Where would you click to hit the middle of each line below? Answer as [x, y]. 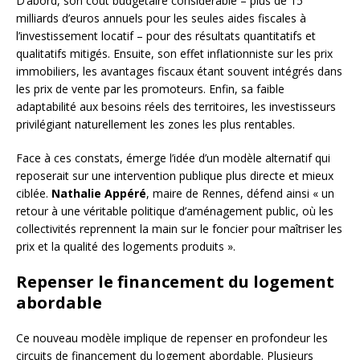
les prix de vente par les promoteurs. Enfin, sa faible [150, 89]
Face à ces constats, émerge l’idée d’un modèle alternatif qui [173, 158]
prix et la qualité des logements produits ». [126, 247]
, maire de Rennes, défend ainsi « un [240, 194]
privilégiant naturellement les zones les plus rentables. [155, 125]
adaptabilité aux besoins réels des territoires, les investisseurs [176, 107]
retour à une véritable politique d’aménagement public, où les [175, 211]
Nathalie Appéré [99, 194]
